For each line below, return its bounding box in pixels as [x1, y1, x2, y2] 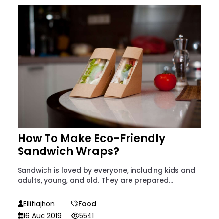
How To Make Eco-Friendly [18, 131, 165, 147]
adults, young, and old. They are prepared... [18, 175, 173, 186]
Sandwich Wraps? [18, 144, 119, 159]
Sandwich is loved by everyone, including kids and [18, 165, 195, 175]
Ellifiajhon [23, 199, 55, 209]
